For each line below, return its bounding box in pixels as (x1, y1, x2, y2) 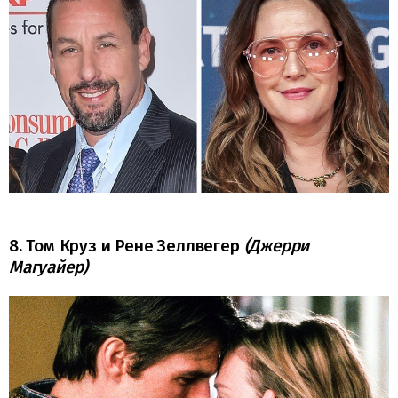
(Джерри (243, 235, 310, 257)
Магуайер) (9, 257, 89, 278)
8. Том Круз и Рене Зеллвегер (9, 235, 244, 257)
